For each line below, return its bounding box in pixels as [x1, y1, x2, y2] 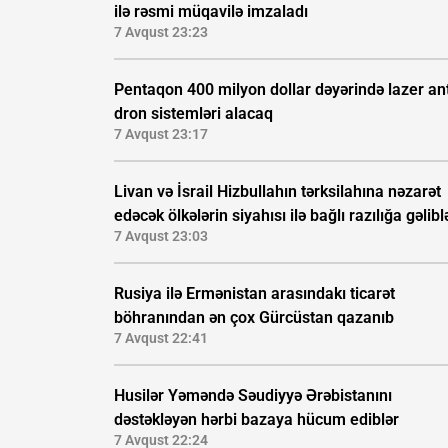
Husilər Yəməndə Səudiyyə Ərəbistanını [114, 386, 392, 406]
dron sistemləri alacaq [114, 104, 273, 124]
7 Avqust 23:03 [114, 228, 208, 245]
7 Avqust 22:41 [114, 330, 208, 347]
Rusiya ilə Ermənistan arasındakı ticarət [114, 284, 395, 304]
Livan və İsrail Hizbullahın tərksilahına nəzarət [114, 182, 441, 202]
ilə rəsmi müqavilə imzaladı [114, 2, 308, 22]
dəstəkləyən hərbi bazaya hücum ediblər [114, 410, 399, 430]
